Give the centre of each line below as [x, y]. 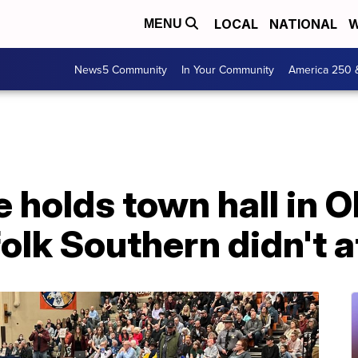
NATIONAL [303, 24]
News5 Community [121, 69]
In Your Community [228, 69]
